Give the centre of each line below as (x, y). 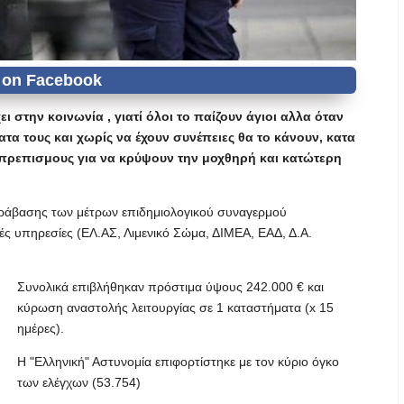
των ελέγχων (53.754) (79, 382)
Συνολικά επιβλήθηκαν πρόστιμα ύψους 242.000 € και (170, 287)
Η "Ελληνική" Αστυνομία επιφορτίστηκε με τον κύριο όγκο (178, 362)
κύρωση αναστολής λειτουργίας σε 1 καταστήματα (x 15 (175, 308)
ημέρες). (41, 328)
